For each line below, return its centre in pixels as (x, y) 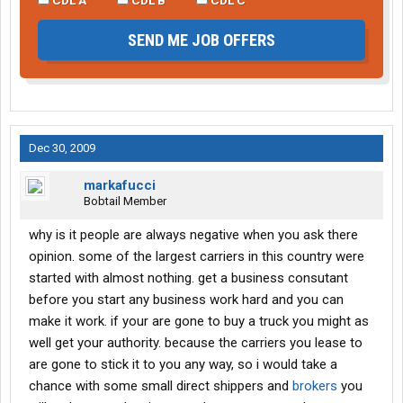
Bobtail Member (125, 201)
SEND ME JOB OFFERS (201, 40)
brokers (315, 386)
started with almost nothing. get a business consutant (188, 278)
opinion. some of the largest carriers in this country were (197, 257)
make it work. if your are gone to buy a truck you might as (199, 322)
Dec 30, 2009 (62, 148)
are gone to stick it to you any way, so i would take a (183, 365)
